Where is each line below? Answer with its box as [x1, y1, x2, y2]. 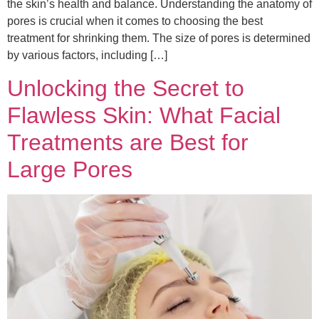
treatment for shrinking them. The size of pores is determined [7, 32, 310, 45]
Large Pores [7, 156, 132, 182]
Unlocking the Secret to [7, 75, 244, 101]
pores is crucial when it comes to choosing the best [7, 15, 263, 28]
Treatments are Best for [7, 129, 249, 155]
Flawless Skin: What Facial [7, 102, 281, 128]
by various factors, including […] [7, 49, 167, 62]
